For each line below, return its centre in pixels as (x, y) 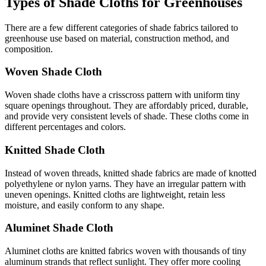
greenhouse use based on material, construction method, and (117, 38)
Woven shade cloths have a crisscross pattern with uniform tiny (122, 95)
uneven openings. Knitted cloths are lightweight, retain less (115, 194)
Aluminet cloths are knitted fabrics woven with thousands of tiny (126, 251)
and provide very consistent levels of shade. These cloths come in (127, 116)
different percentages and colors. (65, 127)
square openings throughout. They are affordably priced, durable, (126, 106)
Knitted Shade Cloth (55, 150)
